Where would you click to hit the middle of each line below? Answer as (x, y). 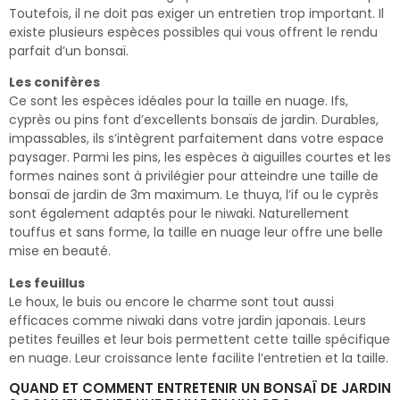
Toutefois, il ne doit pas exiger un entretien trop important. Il (196, 13)
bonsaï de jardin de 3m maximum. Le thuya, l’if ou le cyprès (194, 195)
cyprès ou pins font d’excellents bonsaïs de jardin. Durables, (194, 120)
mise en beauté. (60, 251)
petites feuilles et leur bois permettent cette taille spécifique (200, 339)
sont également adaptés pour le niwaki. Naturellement (179, 214)
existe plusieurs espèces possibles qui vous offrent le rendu (193, 32)
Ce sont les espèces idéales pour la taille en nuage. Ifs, (179, 101)
